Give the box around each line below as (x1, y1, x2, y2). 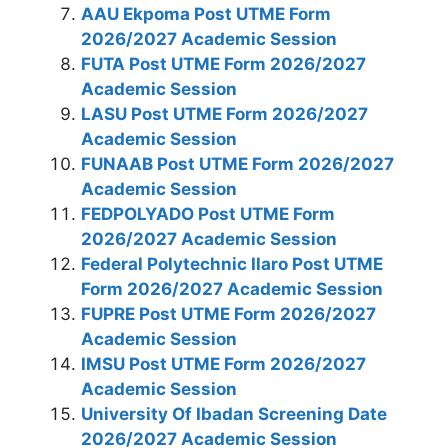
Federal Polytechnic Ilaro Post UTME (81, 254, 383, 274)
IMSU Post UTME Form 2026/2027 (81, 354, 366, 374)
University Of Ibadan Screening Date (81, 404, 387, 424)
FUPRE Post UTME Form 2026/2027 (81, 304, 376, 324)
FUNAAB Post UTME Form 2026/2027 (81, 154, 394, 174)
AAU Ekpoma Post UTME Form (81, 4, 331, 24)
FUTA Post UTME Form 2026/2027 (81, 54, 366, 74)
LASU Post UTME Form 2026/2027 (81, 104, 368, 124)
